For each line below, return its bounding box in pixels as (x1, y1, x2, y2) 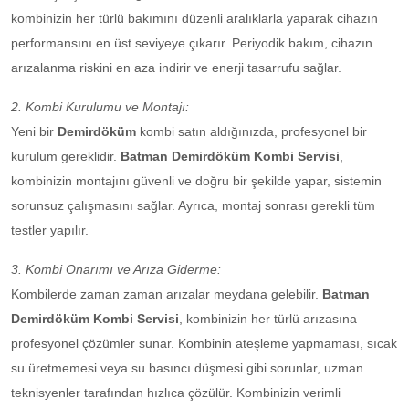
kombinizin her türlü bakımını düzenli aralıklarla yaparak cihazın (11, 11, 378, 26)
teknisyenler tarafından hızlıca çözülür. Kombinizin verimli (11, 385, 341, 401)
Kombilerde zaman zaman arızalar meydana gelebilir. (11, 287, 322, 302)
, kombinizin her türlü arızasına (179, 311, 357, 327)
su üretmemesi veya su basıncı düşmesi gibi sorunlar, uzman (11, 361, 363, 376)
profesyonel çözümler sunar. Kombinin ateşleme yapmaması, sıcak (11, 336, 397, 351)
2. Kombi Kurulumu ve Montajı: (11, 100, 189, 115)
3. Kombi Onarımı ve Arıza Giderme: (11, 262, 221, 278)
